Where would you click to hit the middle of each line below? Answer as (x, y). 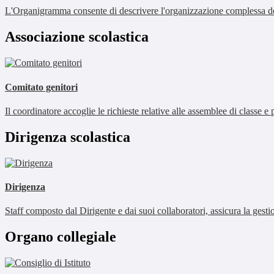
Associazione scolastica (77, 37)
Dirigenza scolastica (68, 137)
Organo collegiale (61, 237)
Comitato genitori (41, 87)
